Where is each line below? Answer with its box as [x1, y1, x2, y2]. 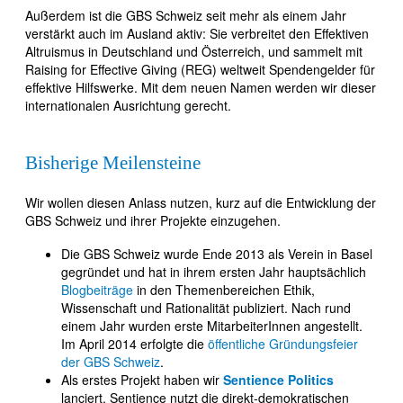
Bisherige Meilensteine [25, 151, 201, 174]
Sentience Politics [223, 370, 334, 389]
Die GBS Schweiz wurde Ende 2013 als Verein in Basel [61, 244, 372, 263]
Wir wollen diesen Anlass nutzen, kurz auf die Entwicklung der [25, 193, 376, 211]
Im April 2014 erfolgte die [61, 334, 208, 353]
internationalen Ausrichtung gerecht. [25, 95, 231, 114]
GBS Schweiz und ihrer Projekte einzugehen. [25, 210, 281, 229]
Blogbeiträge [61, 280, 133, 299]
